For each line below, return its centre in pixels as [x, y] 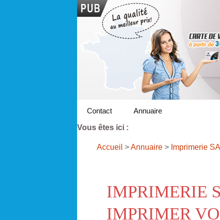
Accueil [110, 147]
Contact [99, 110]
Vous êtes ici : [103, 127]
